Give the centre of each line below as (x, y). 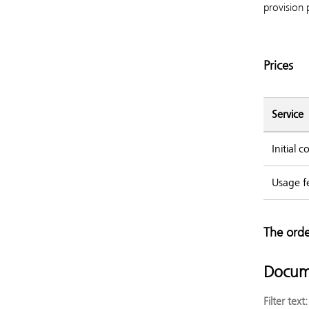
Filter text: (286, 301)
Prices (278, 65)
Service (288, 114)
